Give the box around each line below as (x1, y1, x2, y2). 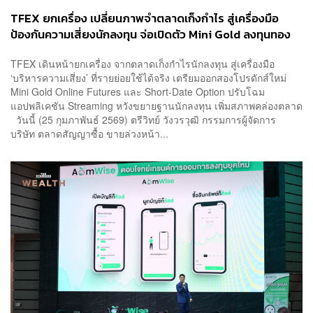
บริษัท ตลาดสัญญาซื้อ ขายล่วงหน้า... (10, 126, 168, 140)
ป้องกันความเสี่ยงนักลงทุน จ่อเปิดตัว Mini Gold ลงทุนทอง (10, 26, 291, 43)
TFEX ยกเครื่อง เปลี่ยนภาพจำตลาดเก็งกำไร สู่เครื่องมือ (10, 10, 279, 27)
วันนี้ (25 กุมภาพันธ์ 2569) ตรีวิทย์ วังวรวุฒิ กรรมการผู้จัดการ (10, 112, 276, 126)
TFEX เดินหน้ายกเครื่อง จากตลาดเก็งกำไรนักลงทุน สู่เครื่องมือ (10, 56, 275, 71)
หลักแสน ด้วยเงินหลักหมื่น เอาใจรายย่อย (10, 42, 208, 59)
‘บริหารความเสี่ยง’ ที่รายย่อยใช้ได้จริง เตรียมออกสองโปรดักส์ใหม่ (10, 70, 286, 85)
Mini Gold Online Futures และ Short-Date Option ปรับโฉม (10, 84, 265, 99)
